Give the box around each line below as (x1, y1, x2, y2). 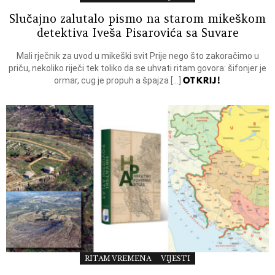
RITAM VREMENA (85, 254, 151, 263)
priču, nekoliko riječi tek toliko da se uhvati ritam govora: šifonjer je (9, 63, 266, 73)
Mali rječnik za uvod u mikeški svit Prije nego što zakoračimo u (16, 50, 259, 61)
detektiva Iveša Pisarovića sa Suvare (36, 25, 239, 40)
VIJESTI (160, 254, 190, 263)
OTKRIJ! (182, 74, 222, 87)
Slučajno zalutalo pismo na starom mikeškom (9, 10, 266, 26)
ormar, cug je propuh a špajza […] (53, 75, 183, 85)
